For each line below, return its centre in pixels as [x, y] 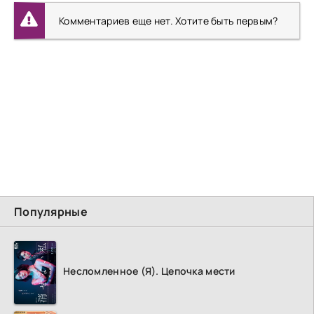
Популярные [51, 212]
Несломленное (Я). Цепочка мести [149, 271]
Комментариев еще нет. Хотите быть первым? [169, 20]
